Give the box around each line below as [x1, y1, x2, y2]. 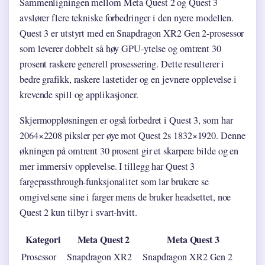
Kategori [25, 232, 60, 247]
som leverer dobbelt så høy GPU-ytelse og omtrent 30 [20, 41, 221, 55]
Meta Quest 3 [167, 232, 219, 247]
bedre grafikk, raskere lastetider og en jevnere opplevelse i [20, 72, 237, 86]
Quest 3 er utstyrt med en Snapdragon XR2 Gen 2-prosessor [20, 26, 244, 40]
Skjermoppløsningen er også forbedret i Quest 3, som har [20, 113, 233, 127]
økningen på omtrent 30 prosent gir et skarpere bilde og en [20, 144, 239, 157]
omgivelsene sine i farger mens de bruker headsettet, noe [20, 190, 231, 203]
